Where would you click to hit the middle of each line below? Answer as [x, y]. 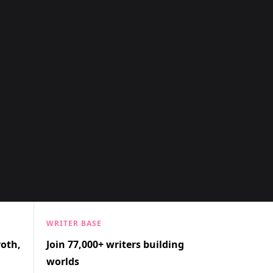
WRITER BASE [74, 223]
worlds [63, 261]
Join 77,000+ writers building [115, 244]
